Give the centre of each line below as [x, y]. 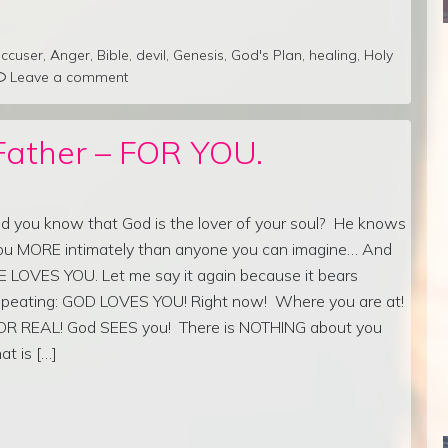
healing [333, 54]
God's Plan [266, 54]
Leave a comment [69, 76]
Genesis [198, 54]
